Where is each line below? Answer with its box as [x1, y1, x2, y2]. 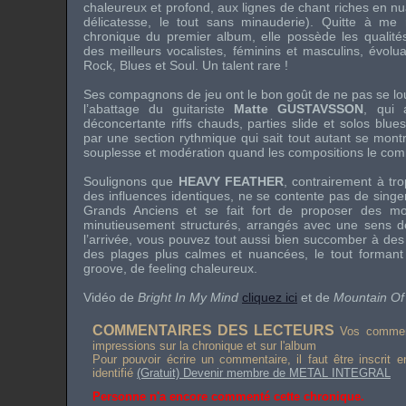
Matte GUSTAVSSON [234, 101, 364, 116]
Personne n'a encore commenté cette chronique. [92, 390, 364, 403]
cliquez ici [242, 290, 297, 304]
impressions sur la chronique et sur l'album [92, 339, 316, 353]
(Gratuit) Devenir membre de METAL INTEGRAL [137, 366, 391, 380]
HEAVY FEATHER [178, 174, 285, 188]
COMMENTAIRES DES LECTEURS [92, 323, 335, 338]
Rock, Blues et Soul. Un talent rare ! [83, 58, 288, 72]
